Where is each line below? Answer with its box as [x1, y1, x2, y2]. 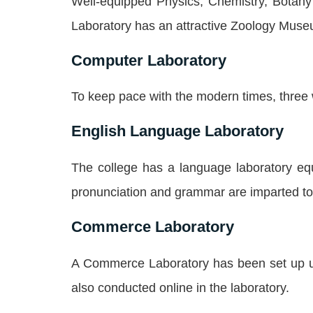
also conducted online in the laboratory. [71, 280, 289, 295]
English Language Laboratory [71, 122, 284, 140]
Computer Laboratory [71, 51, 226, 69]
